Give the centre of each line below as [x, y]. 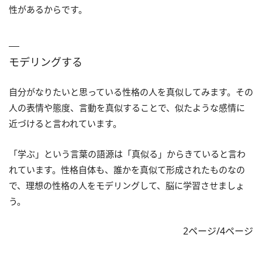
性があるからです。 [48, 9]
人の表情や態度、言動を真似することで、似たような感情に [127, 107]
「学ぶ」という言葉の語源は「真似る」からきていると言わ [127, 154]
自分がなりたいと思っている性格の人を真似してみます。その [131, 92]
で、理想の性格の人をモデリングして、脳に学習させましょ [127, 185]
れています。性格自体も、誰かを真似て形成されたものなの [127, 169]
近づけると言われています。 [65, 123]
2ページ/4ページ [218, 231]
